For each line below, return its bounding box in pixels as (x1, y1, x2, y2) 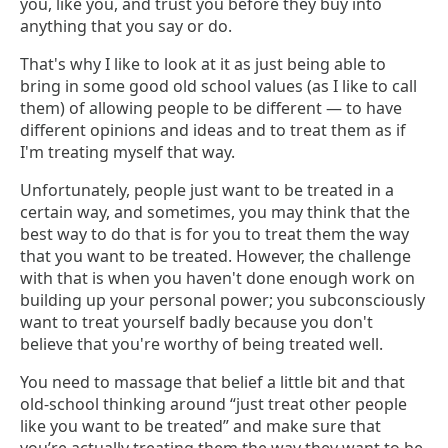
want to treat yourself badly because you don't (20, 311, 373, 334)
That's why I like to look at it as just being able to (20, 53, 386, 76)
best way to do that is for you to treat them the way (20, 223, 409, 246)
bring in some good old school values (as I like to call (20, 75, 417, 98)
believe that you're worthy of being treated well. (20, 333, 383, 356)
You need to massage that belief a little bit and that (20, 371, 405, 394)
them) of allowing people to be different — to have (20, 97, 402, 120)
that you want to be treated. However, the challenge (20, 245, 411, 268)
